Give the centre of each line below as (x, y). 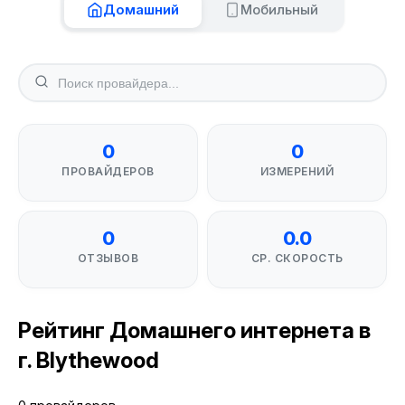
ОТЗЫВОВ (108, 258)
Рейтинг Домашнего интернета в (194, 330)
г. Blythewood (89, 360)
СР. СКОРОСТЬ (297, 258)
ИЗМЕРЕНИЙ (297, 171)
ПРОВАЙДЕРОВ (108, 171)
